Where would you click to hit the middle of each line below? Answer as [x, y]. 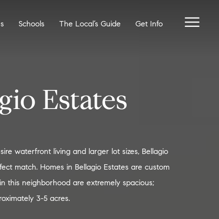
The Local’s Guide [90, 24]
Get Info [149, 24]
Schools [32, 24]
